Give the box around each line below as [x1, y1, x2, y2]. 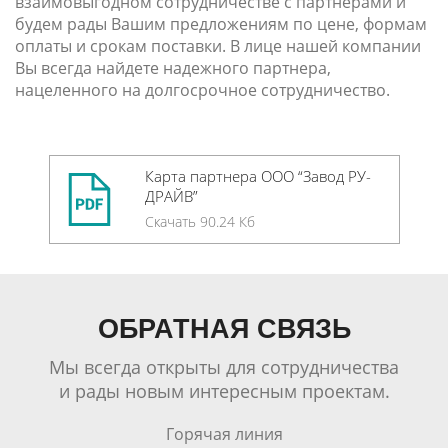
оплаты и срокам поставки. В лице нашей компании [15, 35, 421, 57]
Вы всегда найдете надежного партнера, [15, 57, 331, 79]
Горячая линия [165, 423, 283, 445]
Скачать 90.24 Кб [144, 212, 255, 231]
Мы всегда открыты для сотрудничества [49, 355, 399, 379]
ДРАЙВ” [144, 186, 198, 206]
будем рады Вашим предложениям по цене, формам [15, 13, 427, 35]
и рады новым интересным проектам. [58, 379, 390, 403]
